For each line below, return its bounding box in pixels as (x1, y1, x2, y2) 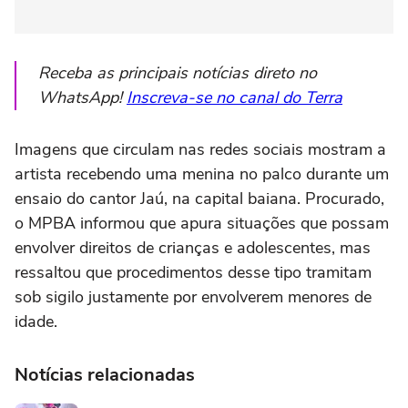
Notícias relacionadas (15, 362, 195, 387)
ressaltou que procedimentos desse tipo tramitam (15, 260, 372, 283)
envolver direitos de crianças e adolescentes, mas (15, 236, 371, 259)
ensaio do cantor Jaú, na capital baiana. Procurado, (15, 187, 384, 209)
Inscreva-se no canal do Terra (127, 86, 342, 108)
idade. (15, 310, 57, 332)
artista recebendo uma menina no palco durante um (15, 162, 389, 185)
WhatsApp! (38, 86, 127, 108)
